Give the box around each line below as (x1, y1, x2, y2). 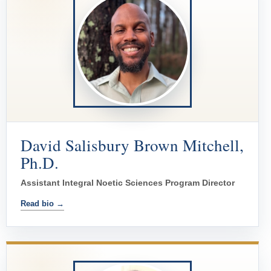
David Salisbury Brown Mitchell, (21, 134, 244, 157)
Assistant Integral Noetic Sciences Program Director (21, 178, 235, 188)
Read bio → (21, 199, 64, 209)
